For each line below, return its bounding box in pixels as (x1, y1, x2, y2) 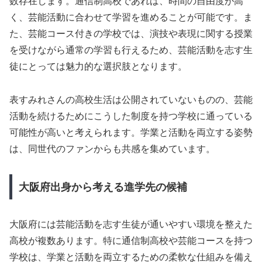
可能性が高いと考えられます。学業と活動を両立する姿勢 (9, 127, 253, 137)
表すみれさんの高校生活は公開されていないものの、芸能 (9, 94, 253, 105)
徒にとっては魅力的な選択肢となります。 (9, 61, 187, 72)
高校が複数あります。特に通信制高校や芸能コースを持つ (9, 236, 253, 246)
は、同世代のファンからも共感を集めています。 (9, 143, 215, 154)
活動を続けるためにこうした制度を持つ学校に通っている (9, 111, 253, 121)
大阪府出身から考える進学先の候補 (18, 181, 187, 193)
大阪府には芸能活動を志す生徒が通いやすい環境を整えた (9, 219, 253, 230)
